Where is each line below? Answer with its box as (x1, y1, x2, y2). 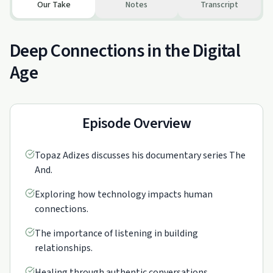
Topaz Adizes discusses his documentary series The (35, 149, 246, 162)
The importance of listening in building (35, 227, 198, 240)
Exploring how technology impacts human (35, 188, 213, 201)
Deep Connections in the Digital (10, 38, 240, 64)
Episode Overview (82, 113, 191, 134)
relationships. (35, 241, 93, 255)
